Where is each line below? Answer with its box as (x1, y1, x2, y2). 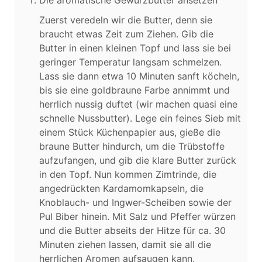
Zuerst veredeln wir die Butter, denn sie (39, 13, 212, 26)
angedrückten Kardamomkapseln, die (39, 182, 204, 194)
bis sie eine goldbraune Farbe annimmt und (39, 84, 230, 96)
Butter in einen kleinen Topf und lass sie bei (39, 42, 231, 54)
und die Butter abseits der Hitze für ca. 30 (39, 224, 226, 236)
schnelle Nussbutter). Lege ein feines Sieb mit (39, 112, 241, 124)
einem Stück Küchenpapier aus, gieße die (39, 126, 220, 138)
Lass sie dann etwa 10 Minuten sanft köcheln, (39, 70, 239, 82)
